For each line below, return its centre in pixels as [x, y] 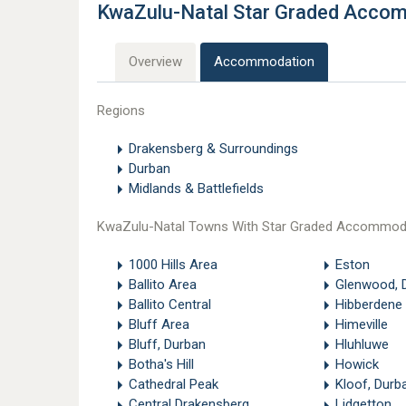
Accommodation [264, 62]
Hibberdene [368, 305]
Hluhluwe [362, 345]
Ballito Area [163, 285]
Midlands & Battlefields [196, 189]
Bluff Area [159, 325]
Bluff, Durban [167, 345]
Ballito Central [170, 305]
